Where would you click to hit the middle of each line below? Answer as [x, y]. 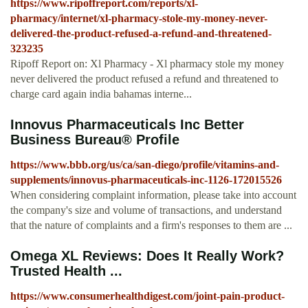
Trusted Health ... [66, 271]
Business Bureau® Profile [95, 140]
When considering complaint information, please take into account [153, 195]
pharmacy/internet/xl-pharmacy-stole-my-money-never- [139, 19]
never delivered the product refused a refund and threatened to [144, 79]
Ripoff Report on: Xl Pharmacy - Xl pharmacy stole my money [147, 64]
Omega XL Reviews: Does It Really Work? [147, 256]
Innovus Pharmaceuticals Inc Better [127, 125]
